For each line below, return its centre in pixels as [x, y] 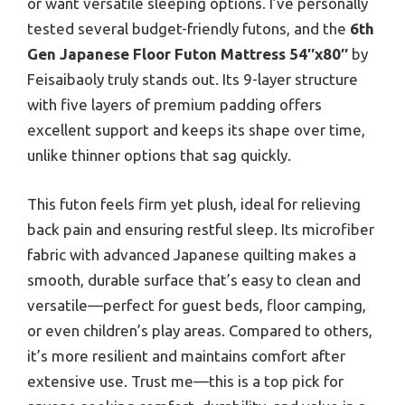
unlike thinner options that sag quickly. [159, 155]
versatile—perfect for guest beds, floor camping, [197, 305]
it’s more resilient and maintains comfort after [186, 355]
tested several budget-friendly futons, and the [188, 29]
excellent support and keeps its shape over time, [196, 130]
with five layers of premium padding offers [174, 105]
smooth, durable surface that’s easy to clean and [194, 279]
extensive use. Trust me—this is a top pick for [185, 381]
